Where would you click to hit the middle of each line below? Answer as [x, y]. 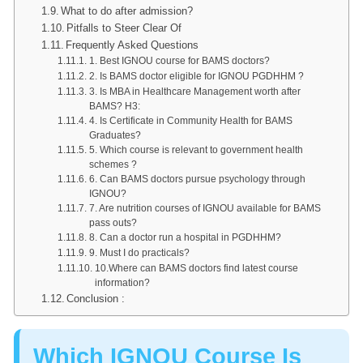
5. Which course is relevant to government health [196, 149]
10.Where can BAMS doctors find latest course [196, 268]
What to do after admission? [127, 11]
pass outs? [113, 222]
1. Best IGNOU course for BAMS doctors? [179, 60]
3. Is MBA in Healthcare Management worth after [194, 91]
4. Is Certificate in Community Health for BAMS [190, 120]
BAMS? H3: [114, 106]
